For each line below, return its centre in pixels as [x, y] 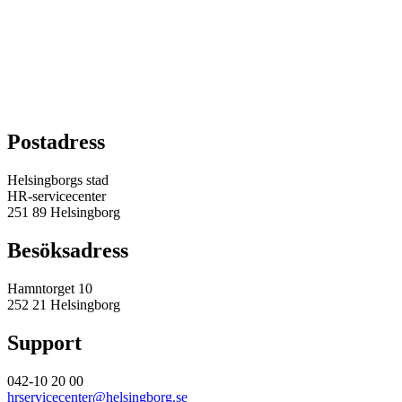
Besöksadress [68, 251]
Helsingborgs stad [58, 180]
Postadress [56, 142]
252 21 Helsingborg [64, 305]
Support [44, 343]
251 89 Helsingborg [64, 213]
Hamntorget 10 [50, 289]
